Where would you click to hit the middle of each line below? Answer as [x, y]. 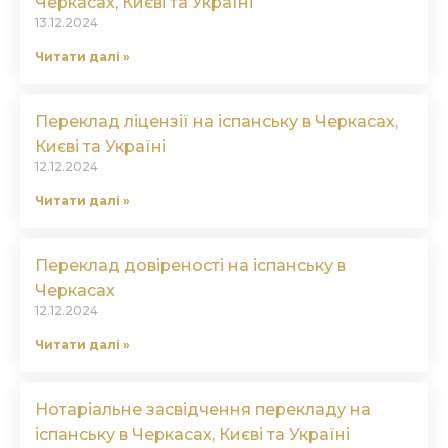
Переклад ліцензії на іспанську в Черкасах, [216, 122]
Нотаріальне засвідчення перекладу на [203, 410]
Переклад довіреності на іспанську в [190, 266]
